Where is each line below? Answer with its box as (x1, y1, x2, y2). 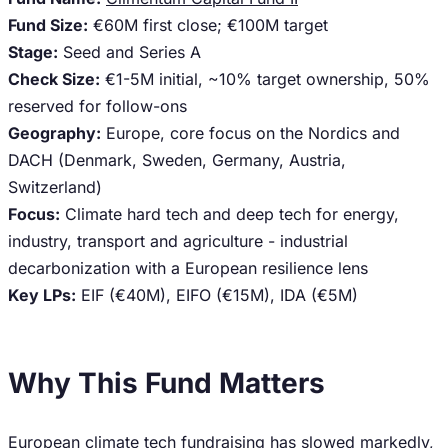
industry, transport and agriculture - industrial (8, 231, 348, 251)
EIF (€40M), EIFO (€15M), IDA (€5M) (76, 285, 358, 305)
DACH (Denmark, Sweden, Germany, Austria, (8, 150, 346, 170)
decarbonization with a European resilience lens (8, 258, 368, 278)
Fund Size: (8, 15, 88, 35)
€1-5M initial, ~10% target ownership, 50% (100, 69, 430, 89)
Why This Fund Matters (8, 366, 325, 400)
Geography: (8, 123, 101, 143)
